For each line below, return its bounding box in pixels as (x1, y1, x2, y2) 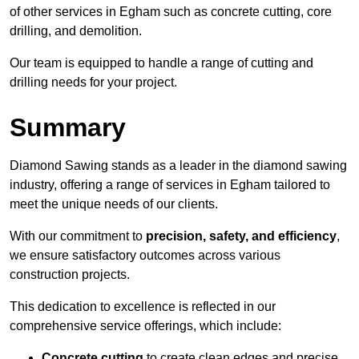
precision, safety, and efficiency (146, 229, 337, 244)
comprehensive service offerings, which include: (10, 319, 281, 333)
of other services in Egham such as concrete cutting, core (10, 5, 332, 19)
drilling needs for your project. (10, 75, 177, 90)
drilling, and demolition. (10, 24, 142, 38)
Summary (10, 113, 126, 143)
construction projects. (10, 268, 130, 282)
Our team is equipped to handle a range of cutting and (10, 56, 313, 71)
